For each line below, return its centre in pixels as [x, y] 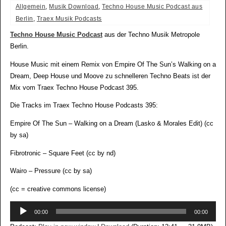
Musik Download [74, 7]
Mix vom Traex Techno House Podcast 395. [74, 88]
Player [19, 218]
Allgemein [31, 7]
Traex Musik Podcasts [69, 19]
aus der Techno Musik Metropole [151, 35]
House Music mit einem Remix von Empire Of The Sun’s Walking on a [113, 64]
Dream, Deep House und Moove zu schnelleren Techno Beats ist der [110, 76]
